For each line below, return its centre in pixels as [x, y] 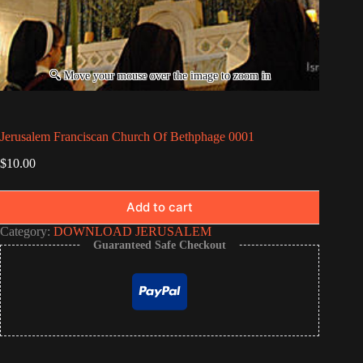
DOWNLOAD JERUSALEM [132, 231]
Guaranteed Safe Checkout [160, 245]
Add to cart [160, 207]
